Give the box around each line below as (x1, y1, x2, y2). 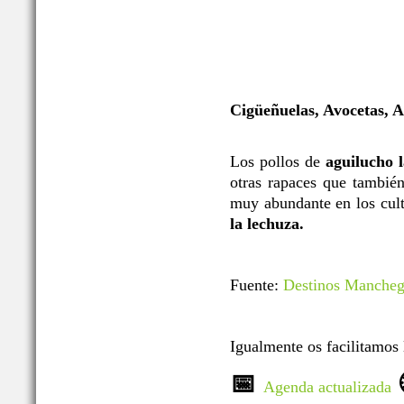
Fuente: (230, 276, 283, 295)
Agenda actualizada (263, 378, 391, 397)
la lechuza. (230, 215, 304, 234)
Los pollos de (230, 152, 321, 171)
